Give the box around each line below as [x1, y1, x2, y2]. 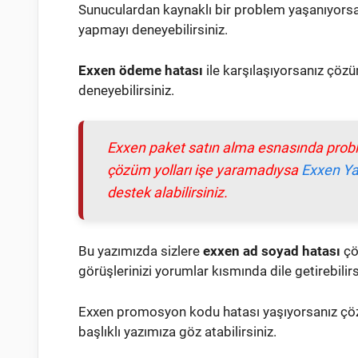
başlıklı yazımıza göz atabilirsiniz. [78, 323, 276, 340]
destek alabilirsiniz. [107, 184, 228, 201]
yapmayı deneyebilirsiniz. [78, 22, 228, 38]
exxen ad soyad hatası [203, 243, 340, 260]
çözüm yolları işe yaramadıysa [107, 161, 301, 179]
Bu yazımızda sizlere [78, 243, 203, 260]
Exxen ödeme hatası [78, 62, 203, 78]
